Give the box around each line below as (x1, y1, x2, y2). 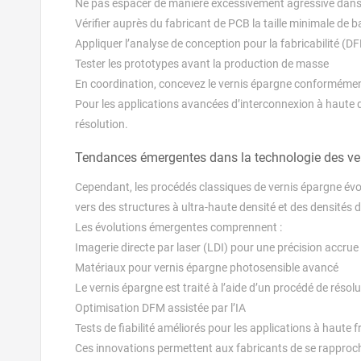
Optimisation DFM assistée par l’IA (75, 301, 246, 314)
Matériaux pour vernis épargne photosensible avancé (75, 260, 338, 274)
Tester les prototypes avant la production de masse (75, 56, 329, 70)
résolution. (75, 117, 128, 131)
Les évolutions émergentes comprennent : (75, 220, 282, 234)
